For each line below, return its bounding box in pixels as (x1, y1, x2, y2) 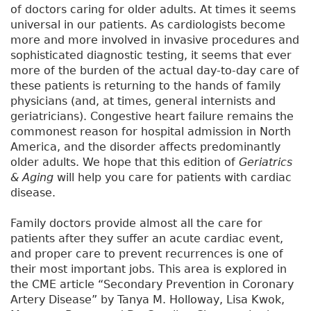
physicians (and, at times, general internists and (10, 94, 276, 108)
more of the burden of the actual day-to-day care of (10, 64, 299, 78)
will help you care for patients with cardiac (53, 171, 292, 185)
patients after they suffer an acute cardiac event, (10, 232, 283, 246)
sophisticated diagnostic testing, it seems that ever (10, 49, 292, 62)
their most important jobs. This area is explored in (10, 262, 287, 276)
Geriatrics (239, 155, 292, 169)
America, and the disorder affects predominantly (10, 140, 280, 154)
